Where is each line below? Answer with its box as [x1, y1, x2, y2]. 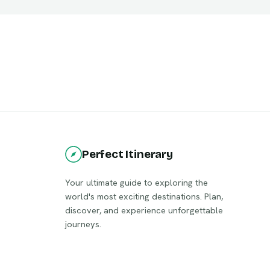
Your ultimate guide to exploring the [65, 176, 208, 188]
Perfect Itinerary [82, 147, 173, 161]
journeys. [65, 218, 101, 230]
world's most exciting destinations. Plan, [65, 190, 223, 202]
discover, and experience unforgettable [65, 204, 223, 216]
